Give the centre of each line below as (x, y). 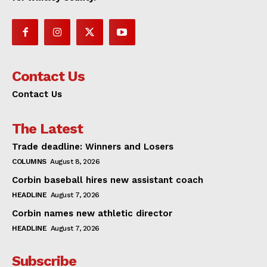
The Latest (47, 129)
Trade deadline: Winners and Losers (93, 147)
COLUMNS (29, 162)
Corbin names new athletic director (92, 214)
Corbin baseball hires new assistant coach (108, 180)
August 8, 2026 (75, 162)
